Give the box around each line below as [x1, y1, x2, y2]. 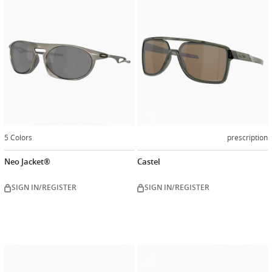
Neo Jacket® [4, 155, 50, 167]
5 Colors [4, 132, 32, 143]
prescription [227, 132, 268, 143]
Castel [137, 155, 160, 167]
